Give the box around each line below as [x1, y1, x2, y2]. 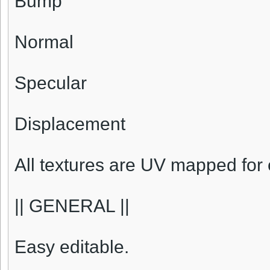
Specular [14, 73, 87, 93]
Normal [14, 32, 74, 52]
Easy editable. [14, 237, 129, 257]
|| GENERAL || [14, 196, 130, 216]
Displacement [14, 114, 125, 134]
